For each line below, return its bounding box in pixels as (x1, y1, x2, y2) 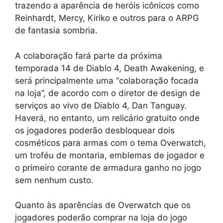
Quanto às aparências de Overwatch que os (15, 200, 191, 211)
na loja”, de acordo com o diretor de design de (15, 88, 200, 98)
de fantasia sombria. (15, 25, 98, 36)
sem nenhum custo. (15, 175, 94, 185)
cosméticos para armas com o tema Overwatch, (15, 137, 206, 148)
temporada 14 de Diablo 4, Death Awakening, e (15, 63, 204, 73)
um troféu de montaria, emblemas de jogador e (15, 150, 205, 160)
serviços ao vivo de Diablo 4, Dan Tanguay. (15, 100, 187, 111)
